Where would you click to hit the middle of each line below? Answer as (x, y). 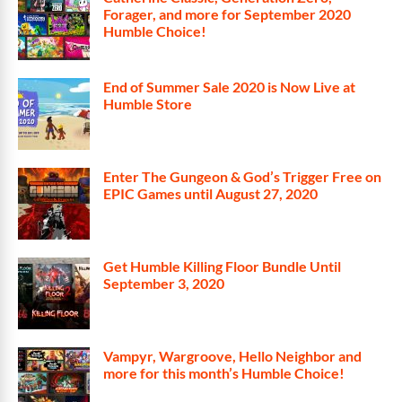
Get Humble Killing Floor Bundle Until (222, 266)
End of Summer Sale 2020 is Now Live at (229, 87)
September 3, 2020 (164, 283)
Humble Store (148, 104)
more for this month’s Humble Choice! (224, 373)
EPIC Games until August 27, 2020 (210, 193)
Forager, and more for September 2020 (227, 14)
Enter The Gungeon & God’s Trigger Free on (242, 176)
